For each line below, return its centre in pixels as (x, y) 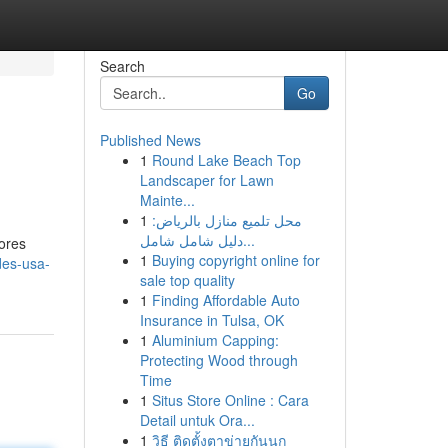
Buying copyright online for (235, 260)
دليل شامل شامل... (248, 240)
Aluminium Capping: (215, 340)
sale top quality (187, 280)
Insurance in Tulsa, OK (211, 320)
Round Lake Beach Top (226, 160)
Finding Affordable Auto (225, 300)
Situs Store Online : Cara (230, 400)
